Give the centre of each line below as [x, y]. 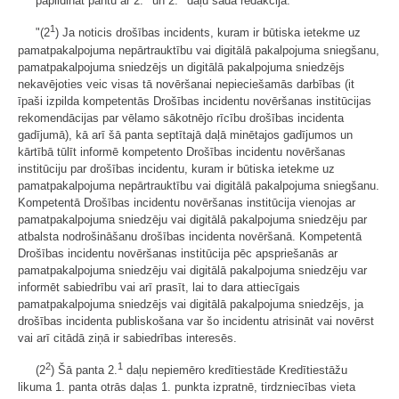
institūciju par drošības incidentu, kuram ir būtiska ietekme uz [176, 168]
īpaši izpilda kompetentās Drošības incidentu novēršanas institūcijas [195, 101]
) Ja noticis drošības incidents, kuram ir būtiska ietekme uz [208, 33]
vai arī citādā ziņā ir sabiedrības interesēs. [127, 338]
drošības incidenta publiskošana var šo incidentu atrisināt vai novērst [196, 321]
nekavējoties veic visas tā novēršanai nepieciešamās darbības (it [186, 84]
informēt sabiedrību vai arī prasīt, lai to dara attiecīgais [159, 287]
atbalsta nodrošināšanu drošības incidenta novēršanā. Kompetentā [190, 236]
